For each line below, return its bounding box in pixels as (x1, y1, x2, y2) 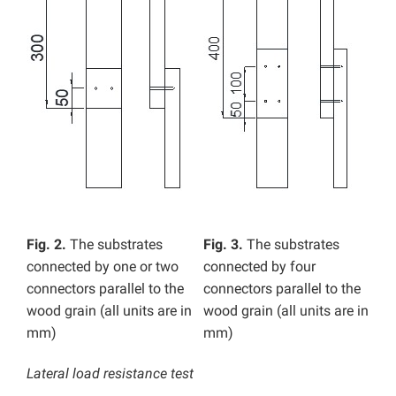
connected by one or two (27, 258, 179, 276)
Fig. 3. (203, 236, 247, 254)
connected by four (203, 258, 316, 276)
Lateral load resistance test (27, 365, 194, 383)
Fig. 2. (27, 236, 70, 254)
